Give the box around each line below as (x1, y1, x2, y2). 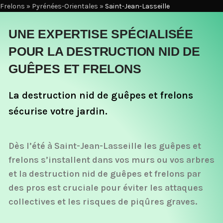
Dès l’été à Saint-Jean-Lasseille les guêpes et (8, 140, 201, 151)
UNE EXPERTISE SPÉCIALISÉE (8, 27, 193, 41)
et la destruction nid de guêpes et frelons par (8, 168, 201, 179)
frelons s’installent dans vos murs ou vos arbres (8, 154, 215, 165)
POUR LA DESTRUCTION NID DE (8, 44, 200, 58)
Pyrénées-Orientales (32, 2, 98, 10)
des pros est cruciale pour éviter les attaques (8, 182, 203, 193)
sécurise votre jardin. (8, 106, 108, 117)
